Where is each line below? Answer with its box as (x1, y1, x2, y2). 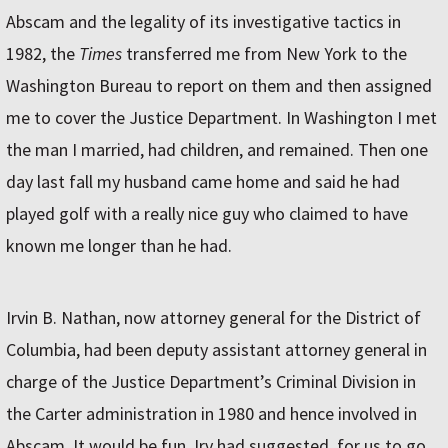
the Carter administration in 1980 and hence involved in (6, 402, 417, 426)
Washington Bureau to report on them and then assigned (6, 74, 432, 98)
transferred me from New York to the (122, 42, 407, 66)
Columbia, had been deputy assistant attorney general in (6, 338, 427, 362)
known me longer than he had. (6, 234, 232, 258)
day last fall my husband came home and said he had (6, 170, 400, 194)
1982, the (6, 42, 79, 66)
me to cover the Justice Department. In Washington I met (6, 106, 437, 130)
